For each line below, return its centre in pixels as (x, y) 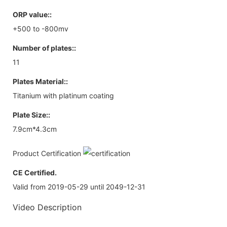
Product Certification (48, 153)
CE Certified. (35, 172)
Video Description (47, 207)
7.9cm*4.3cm (35, 129)
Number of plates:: (44, 48)
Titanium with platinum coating (63, 95)
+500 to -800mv (41, 28)
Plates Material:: (40, 81)
